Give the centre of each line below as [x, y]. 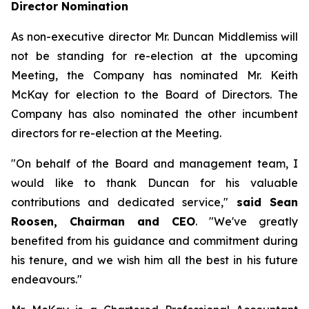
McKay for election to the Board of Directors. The [154, 94]
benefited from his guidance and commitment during [154, 241]
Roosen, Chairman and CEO [103, 221]
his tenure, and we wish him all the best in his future [154, 260]
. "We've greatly [247, 221]
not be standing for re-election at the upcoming [154, 56]
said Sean [267, 202]
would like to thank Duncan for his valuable [154, 183]
